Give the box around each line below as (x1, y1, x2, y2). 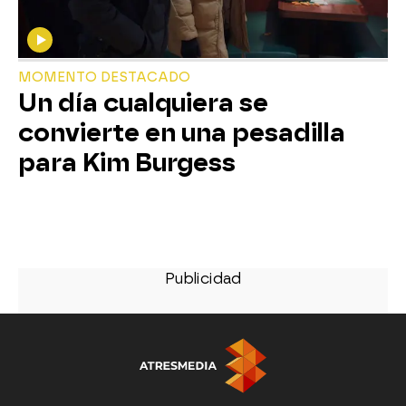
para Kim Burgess (18, 148, 236, 179)
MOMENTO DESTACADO (18, 70, 190, 86)
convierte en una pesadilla (18, 118, 345, 149)
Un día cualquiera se (18, 88, 268, 119)
